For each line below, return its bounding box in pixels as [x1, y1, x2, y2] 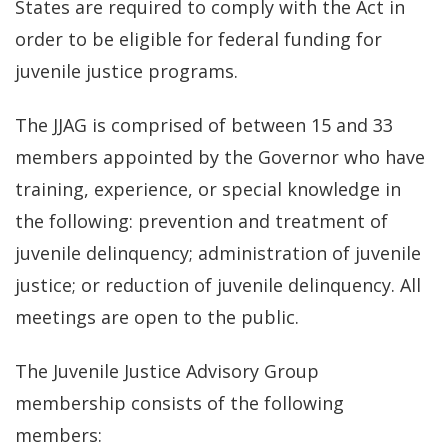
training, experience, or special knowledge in [15, 177, 401, 201]
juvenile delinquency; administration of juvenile [15, 241, 421, 265]
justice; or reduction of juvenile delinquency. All [15, 273, 421, 297]
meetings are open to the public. [15, 305, 299, 329]
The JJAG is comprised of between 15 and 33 [15, 113, 393, 137]
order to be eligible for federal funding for [15, 27, 382, 51]
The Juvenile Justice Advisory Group [15, 359, 319, 383]
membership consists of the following [15, 391, 344, 415]
